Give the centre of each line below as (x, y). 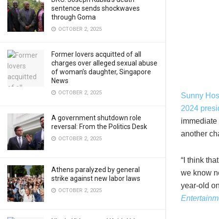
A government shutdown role (96, 118)
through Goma (74, 17)
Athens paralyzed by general (96, 170)
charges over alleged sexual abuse (104, 63)
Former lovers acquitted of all (96, 54)
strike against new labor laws (96, 178)
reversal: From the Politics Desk (99, 127)
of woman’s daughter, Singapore (101, 72)
